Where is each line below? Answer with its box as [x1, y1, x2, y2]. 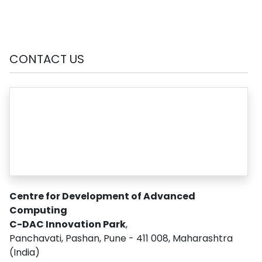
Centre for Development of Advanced [9, 189, 195, 203]
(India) [9, 245, 40, 259]
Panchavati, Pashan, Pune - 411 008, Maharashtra [9, 231, 233, 245]
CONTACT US [9, 50, 84, 67]
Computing [9, 203, 67, 217]
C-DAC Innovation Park [9, 217, 126, 231]
